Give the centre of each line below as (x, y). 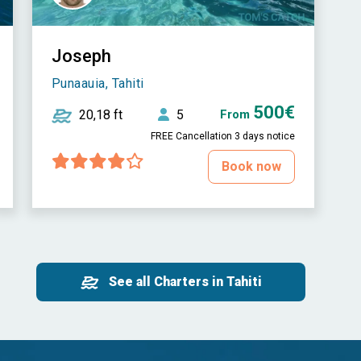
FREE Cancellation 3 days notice (222, 137)
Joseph (81, 56)
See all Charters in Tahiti (185, 282)
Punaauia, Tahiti (98, 84)
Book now (251, 167)
